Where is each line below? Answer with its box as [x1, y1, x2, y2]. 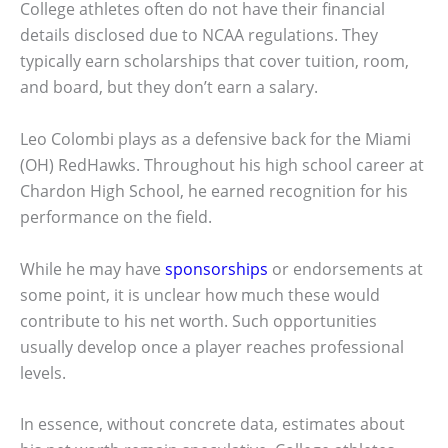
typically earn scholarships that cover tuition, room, [20, 50, 409, 73]
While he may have [20, 257, 165, 280]
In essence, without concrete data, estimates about [20, 413, 405, 436]
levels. [20, 361, 66, 384]
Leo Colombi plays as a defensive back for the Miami [20, 127, 411, 150]
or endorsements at [268, 257, 423, 280]
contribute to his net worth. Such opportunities [20, 309, 377, 332]
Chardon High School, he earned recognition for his [20, 179, 408, 202]
